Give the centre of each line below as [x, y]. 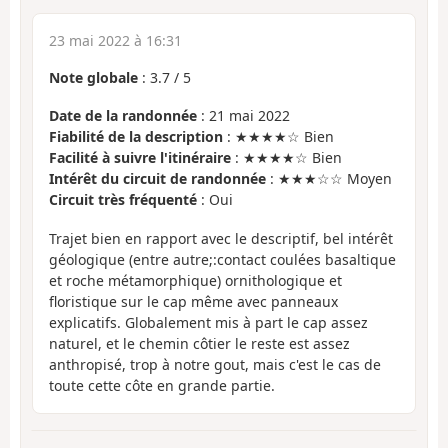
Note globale [93, 77]
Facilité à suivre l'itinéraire [140, 158]
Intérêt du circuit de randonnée [157, 179]
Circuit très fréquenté [123, 200]
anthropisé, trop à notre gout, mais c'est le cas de [215, 364]
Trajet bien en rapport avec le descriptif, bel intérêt [221, 238]
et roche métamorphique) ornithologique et [195, 280]
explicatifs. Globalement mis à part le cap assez [208, 322]
